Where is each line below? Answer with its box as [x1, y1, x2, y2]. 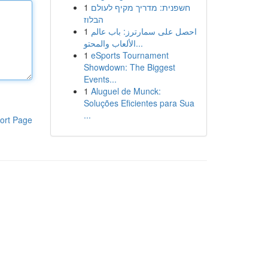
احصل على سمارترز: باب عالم [90, 25, 197, 37]
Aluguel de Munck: [90, 85, 161, 97]
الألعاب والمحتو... [135, 37, 143, 49]
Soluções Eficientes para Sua [83, 97, 194, 109]
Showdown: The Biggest [83, 61, 175, 73]
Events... [83, 73, 117, 85]
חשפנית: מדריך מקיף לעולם [90, 1, 190, 13]
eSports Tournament [90, 49, 169, 61]
